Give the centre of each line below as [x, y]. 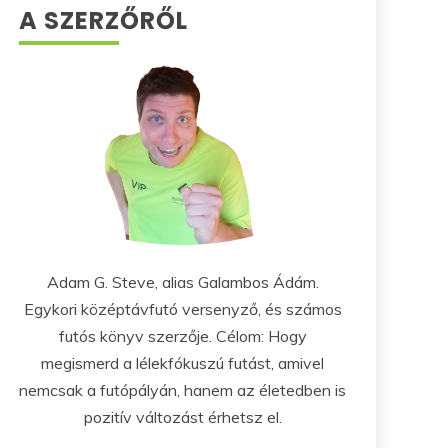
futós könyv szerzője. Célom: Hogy [182, 335]
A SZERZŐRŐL [103, 20]
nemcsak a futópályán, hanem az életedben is [182, 389]
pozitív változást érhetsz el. [182, 416]
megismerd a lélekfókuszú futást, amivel [182, 362]
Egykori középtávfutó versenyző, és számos [182, 308]
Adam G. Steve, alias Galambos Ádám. [182, 281]
